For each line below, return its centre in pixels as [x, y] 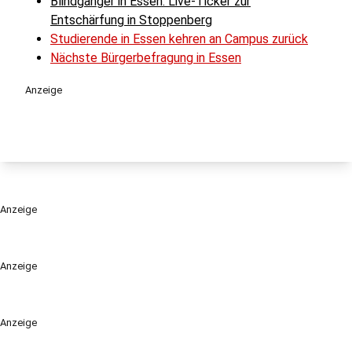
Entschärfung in [93, 20]
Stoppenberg [174, 20]
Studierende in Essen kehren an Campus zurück [179, 39]
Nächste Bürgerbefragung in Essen [146, 58]
